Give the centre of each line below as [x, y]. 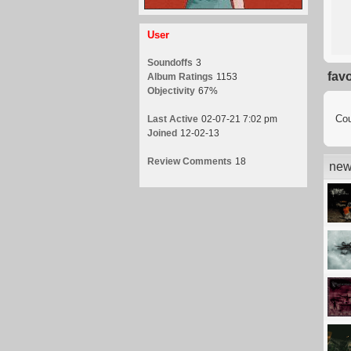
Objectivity [171, 91]
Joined [162, 133]
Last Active [173, 119]
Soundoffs [170, 63]
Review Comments [190, 161]
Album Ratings [180, 77]
